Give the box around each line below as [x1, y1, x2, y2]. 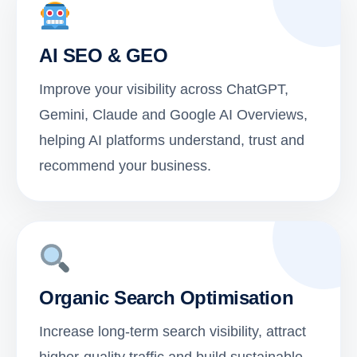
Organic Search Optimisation [39, 287, 294, 309]
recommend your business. [39, 158, 211, 175]
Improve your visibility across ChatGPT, [39, 81, 288, 98]
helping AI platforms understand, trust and [39, 132, 304, 149]
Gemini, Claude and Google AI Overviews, [39, 107, 308, 124]
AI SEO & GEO [39, 45, 168, 67]
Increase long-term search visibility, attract [39, 324, 306, 340]
